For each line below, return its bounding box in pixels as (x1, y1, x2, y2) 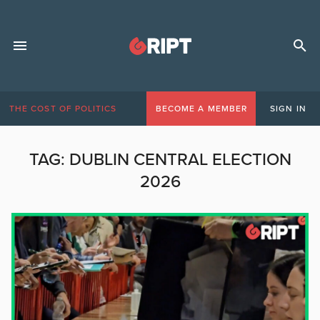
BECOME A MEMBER (155, 104, 247, 114)
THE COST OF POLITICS (9, 104, 117, 114)
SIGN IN (270, 104, 306, 114)
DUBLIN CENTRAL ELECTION (69, 149, 291, 170)
